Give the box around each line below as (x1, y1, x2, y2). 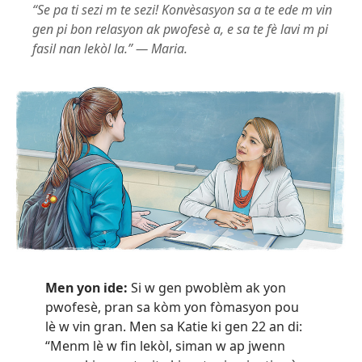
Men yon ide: (45, 278, 128, 297)
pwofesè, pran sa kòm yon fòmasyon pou (45, 297, 299, 316)
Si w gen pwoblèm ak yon (128, 278, 286, 297)
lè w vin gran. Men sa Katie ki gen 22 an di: (45, 317, 302, 335)
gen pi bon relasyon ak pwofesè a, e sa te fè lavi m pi (32, 19, 328, 38)
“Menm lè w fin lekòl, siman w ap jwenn (45, 336, 285, 355)
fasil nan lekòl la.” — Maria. (32, 39, 187, 57)
